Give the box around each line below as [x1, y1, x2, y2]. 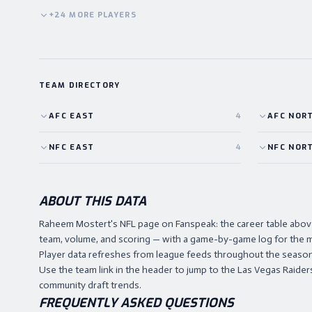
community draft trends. [39, 279, 141, 291]
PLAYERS [97, 10, 136, 20]
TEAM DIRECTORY [39, 80, 120, 91]
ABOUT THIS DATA [39, 193, 146, 210]
